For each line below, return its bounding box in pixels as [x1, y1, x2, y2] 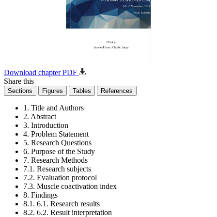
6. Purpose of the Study [23, 147, 95, 155]
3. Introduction [23, 121, 68, 129]
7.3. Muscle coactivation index [23, 182, 117, 190]
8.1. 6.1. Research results [23, 200, 100, 208]
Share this [4, 77, 34, 85]
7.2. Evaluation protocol [23, 173, 97, 182]
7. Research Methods [23, 156, 88, 164]
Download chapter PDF [4, 68, 79, 77]
